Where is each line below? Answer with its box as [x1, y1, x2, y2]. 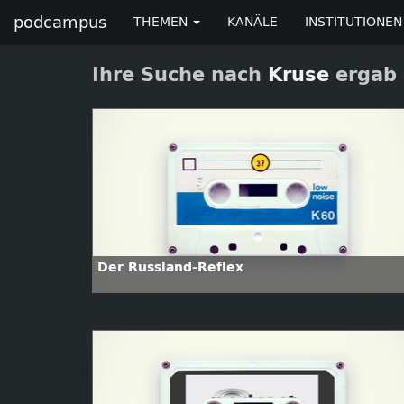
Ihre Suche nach [92, 64, 268, 86]
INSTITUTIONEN [305, 14, 402, 30]
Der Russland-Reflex [97, 260, 243, 275]
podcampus [14, 13, 106, 32]
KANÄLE [227, 14, 278, 30]
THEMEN [133, 14, 191, 30]
